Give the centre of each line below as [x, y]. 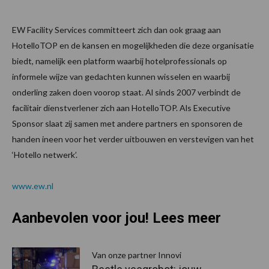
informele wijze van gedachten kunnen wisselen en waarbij [121, 77]
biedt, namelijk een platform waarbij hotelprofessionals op [119, 61]
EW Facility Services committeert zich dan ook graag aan [116, 30]
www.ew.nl [33, 186]
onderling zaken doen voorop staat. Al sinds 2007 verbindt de [126, 92]
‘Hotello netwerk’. [45, 155]
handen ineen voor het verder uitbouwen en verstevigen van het [133, 139]
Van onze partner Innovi [137, 255]
